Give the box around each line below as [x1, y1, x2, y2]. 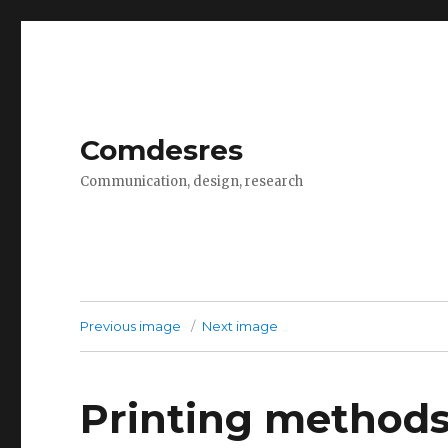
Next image [202, 318, 279, 334]
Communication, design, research [80, 173, 304, 190]
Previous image [80, 318, 182, 334]
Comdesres [80, 133, 244, 167]
